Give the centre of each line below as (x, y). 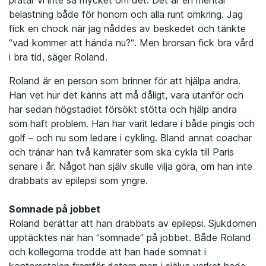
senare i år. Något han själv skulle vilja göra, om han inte (131, 167)
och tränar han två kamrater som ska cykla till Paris (121, 152)
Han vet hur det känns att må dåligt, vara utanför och (126, 95)
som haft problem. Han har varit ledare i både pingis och (132, 124)
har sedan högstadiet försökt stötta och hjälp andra (123, 110)
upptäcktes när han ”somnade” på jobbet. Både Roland (130, 238)
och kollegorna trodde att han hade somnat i (107, 252)
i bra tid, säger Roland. (58, 57)
